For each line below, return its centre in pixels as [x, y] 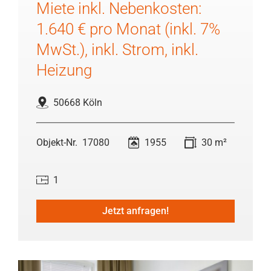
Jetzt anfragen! [135, 211]
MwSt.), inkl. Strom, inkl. [117, 49]
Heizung [64, 70]
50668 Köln [78, 103]
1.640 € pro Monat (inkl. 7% [128, 29]
